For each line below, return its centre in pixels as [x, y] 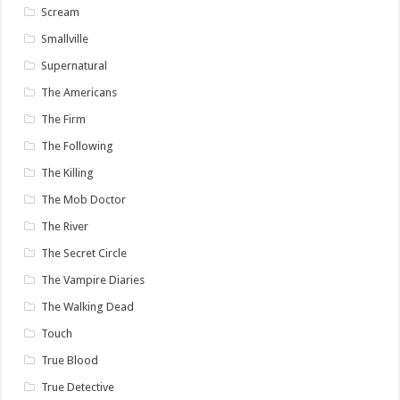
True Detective [78, 387]
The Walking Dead [88, 307]
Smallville [65, 39]
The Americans [79, 93]
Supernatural [75, 66]
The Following [78, 146]
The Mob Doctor [84, 200]
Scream [61, 12]
